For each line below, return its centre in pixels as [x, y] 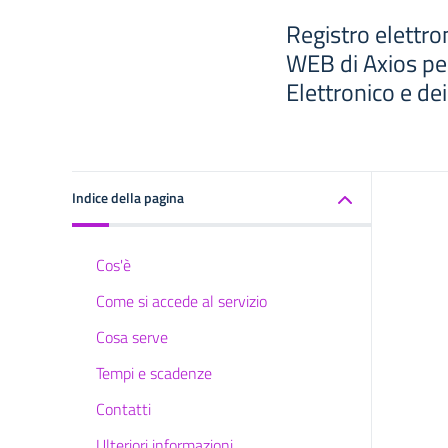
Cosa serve [132, 337]
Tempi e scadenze [154, 373]
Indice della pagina [128, 197]
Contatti [123, 409]
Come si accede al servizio [181, 301]
